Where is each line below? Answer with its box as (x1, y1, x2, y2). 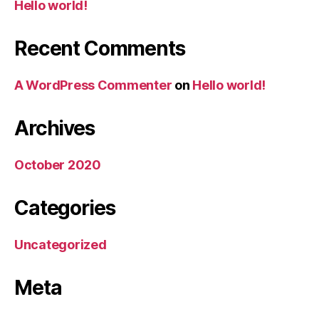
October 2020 (14, 157, 101, 172)
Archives (14, 115, 95, 140)
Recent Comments (14, 36, 185, 61)
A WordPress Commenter (14, 77, 172, 93)
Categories (14, 195, 115, 220)
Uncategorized (14, 236, 107, 252)
